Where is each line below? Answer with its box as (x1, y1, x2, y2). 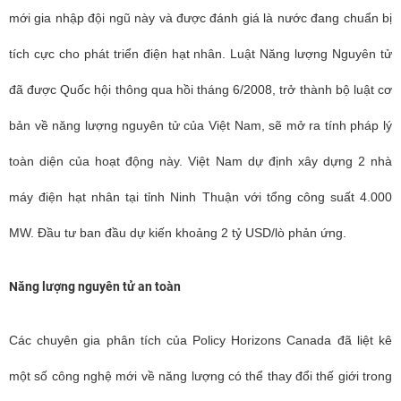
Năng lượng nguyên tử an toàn (9, 279, 181, 294)
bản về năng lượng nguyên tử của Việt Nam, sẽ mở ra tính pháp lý (9, 118, 392, 132)
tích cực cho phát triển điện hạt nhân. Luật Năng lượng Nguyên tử (9, 47, 392, 61)
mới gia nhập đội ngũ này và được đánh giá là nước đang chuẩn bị (9, 11, 392, 25)
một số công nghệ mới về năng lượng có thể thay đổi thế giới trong (9, 369, 392, 383)
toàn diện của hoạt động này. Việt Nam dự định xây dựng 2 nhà (9, 154, 392, 168)
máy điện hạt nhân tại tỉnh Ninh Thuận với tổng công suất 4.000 (9, 190, 392, 204)
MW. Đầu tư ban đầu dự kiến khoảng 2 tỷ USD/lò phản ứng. (9, 226, 346, 240)
